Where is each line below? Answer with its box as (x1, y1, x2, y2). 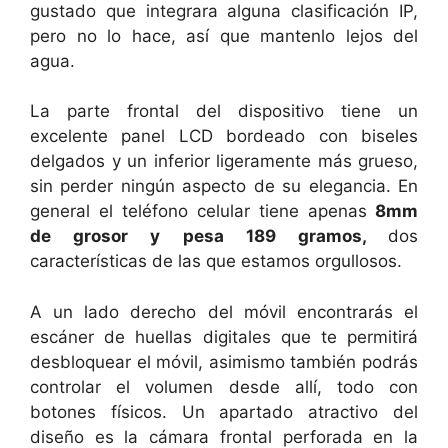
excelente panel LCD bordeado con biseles (30, 126, 418, 146)
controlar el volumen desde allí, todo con (30, 376, 418, 397)
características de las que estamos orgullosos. (30, 251, 402, 271)
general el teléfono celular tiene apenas (30, 201, 367, 221)
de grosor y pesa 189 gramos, (30, 226, 388, 246)
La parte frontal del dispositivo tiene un (30, 101, 418, 121)
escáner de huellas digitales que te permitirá (30, 326, 418, 347)
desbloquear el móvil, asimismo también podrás (30, 351, 418, 372)
